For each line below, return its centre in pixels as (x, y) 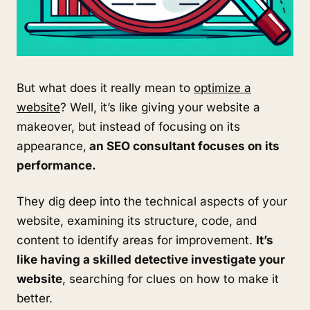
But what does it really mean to (105, 88)
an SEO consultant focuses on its (183, 146)
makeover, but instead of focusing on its (128, 127)
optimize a (222, 88)
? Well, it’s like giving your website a (160, 107)
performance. (56, 165)
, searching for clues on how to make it (171, 279)
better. (35, 298)
